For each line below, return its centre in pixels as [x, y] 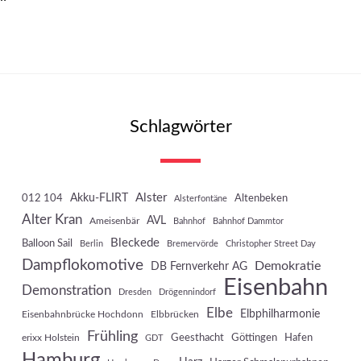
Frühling [112, 337]
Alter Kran [52, 220]
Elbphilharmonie [280, 314]
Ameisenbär [114, 221]
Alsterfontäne [200, 199]
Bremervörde [192, 244]
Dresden [135, 293]
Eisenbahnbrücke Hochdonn [82, 315]
